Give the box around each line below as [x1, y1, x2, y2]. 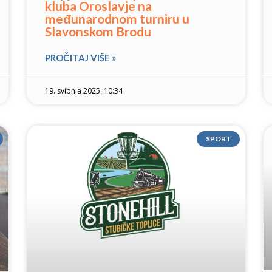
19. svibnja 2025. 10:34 [45, 86, 123, 96]
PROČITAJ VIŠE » [45, 52, 116, 63]
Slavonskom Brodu [45, 24, 151, 39]
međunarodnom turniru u [45, 11, 189, 26]
